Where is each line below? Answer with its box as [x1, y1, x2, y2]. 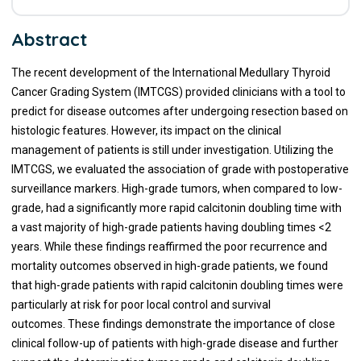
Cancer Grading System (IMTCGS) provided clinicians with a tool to [10, 85, 346, 98]
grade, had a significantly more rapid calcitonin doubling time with [10, 201, 342, 214]
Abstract [10, 28, 87, 51]
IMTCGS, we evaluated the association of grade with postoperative [10, 163, 349, 176]
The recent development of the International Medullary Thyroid [10, 66, 330, 79]
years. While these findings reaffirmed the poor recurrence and [10, 240, 327, 253]
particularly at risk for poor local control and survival [10, 298, 271, 311]
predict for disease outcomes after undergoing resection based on [10, 105, 348, 118]
